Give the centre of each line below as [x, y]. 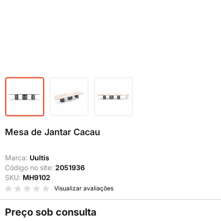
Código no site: [30, 167]
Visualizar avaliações [84, 188]
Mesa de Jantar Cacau [53, 132]
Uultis [39, 158]
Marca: [17, 158]
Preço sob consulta [51, 212]
